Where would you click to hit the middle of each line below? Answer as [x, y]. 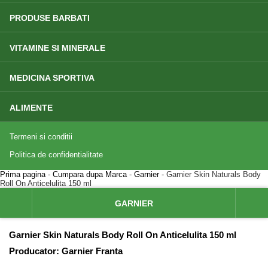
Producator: [34, 251]
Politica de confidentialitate [56, 155]
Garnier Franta [92, 251]
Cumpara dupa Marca [90, 174]
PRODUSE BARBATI [50, 18]
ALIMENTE [31, 108]
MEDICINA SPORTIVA [52, 78]
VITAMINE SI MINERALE [57, 48]
